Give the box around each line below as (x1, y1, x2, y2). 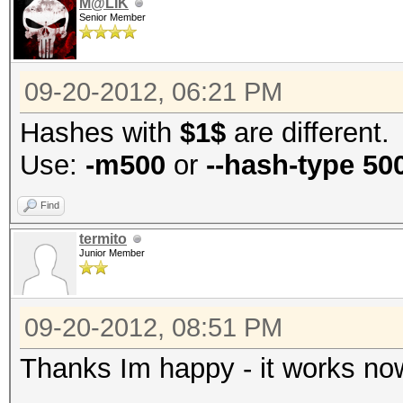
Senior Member (79, 12, 146, 22)
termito (79, 231, 127, 246)
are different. (226, 117, 390, 148)
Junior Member (79, 247, 145, 258)
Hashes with (20, 117, 180, 148)
